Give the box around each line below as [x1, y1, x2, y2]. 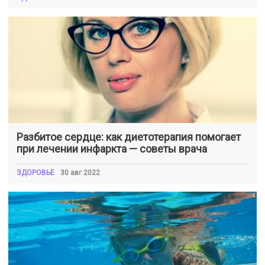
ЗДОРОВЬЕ [17, 168, 54, 177]
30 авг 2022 [60, 168, 100, 177]
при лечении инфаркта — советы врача [17, 142, 207, 155]
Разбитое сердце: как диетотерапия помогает [17, 130, 241, 143]
